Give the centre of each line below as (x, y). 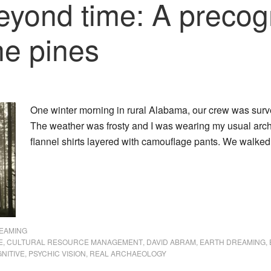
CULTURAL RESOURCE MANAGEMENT (75, 242)
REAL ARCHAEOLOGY (128, 253)
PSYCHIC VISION (57, 253)
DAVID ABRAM (171, 242)
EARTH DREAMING (233, 242)
